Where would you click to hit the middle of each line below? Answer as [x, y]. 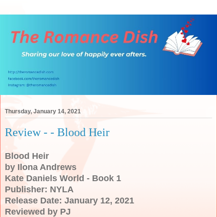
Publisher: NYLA [39, 189]
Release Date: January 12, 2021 [70, 200]
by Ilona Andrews [41, 167]
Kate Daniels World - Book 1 [63, 178]
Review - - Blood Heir [57, 132]
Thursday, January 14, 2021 [43, 112]
